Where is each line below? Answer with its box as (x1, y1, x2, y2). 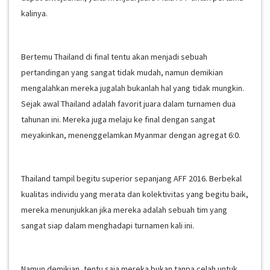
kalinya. (21, 8, 48, 19)
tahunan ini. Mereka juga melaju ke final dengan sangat (21, 114, 215, 125)
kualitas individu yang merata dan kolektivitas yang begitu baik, (21, 189, 248, 199)
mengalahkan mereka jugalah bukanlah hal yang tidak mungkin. (21, 83, 244, 93)
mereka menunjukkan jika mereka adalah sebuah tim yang (21, 204, 227, 215)
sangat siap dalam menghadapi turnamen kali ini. (21, 220, 194, 231)
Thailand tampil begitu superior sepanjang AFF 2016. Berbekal (21, 173, 242, 184)
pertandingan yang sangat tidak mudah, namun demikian (21, 67, 223, 78)
